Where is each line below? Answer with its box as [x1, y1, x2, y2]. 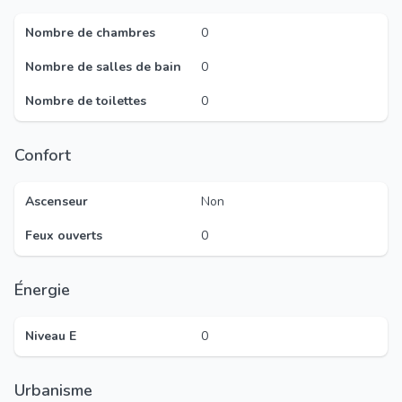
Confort [24, 144, 71, 166]
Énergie [23, 279, 70, 301]
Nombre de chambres [25, 24, 155, 41]
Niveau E [25, 328, 76, 345]
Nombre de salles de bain [25, 58, 181, 75]
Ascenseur [25, 193, 88, 210]
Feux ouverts [25, 227, 102, 244]
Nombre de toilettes [25, 92, 146, 109]
